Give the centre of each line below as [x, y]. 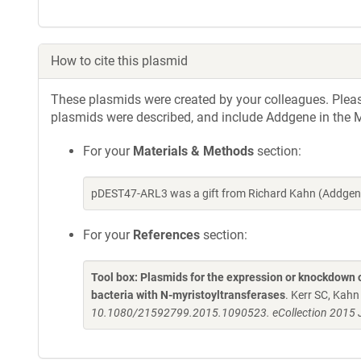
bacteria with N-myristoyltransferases [188, 295]
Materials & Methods [193, 151]
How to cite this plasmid [119, 61]
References [166, 235]
